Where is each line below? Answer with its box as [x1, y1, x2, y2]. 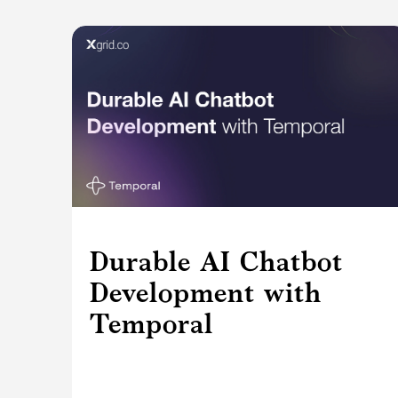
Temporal [89, 307, 213, 340]
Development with [89, 276, 322, 309]
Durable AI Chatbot [89, 245, 343, 278]
